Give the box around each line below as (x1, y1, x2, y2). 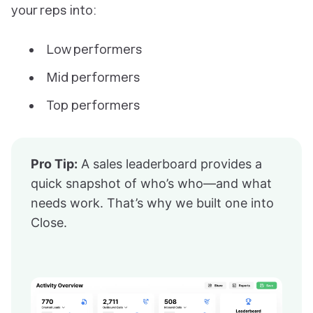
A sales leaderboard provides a (78, 156, 262, 172)
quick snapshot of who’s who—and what (31, 176, 272, 191)
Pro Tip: (31, 156, 78, 172)
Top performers (46, 98, 140, 113)
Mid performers (46, 70, 140, 85)
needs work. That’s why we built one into (31, 196, 274, 211)
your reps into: (11, 3, 96, 18)
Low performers (46, 42, 143, 57)
